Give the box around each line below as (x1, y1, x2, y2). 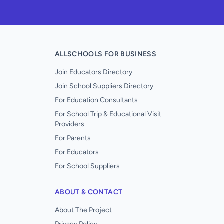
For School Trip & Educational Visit (55, 110, 161, 118)
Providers (55, 120, 84, 128)
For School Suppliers (55, 162, 120, 170)
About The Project (55, 206, 112, 214)
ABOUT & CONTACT (55, 188, 123, 196)
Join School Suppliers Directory (55, 82, 153, 90)
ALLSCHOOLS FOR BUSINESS (55, 50, 157, 58)
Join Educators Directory (55, 68, 132, 76)
